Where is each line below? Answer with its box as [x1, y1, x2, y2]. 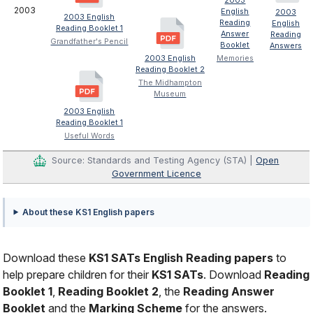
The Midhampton [138, 78, 202, 87]
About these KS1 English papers [22, 206, 155, 217]
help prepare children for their [3, 267, 152, 282]
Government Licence [111, 168, 201, 180]
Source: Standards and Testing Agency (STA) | [52, 154, 256, 166]
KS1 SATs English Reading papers [89, 250, 274, 265]
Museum [154, 89, 187, 99]
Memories [216, 53, 254, 63]
